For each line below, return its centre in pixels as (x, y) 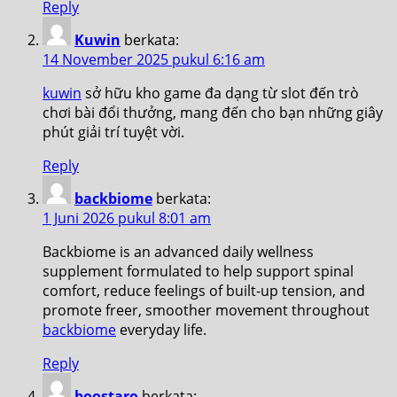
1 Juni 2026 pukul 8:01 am (127, 218)
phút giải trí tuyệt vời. (113, 132)
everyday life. (161, 329)
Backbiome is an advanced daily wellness (178, 251)
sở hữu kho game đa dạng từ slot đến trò (220, 93)
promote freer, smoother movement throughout (206, 310)
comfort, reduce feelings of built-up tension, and (204, 290)
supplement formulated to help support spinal (198, 271)
